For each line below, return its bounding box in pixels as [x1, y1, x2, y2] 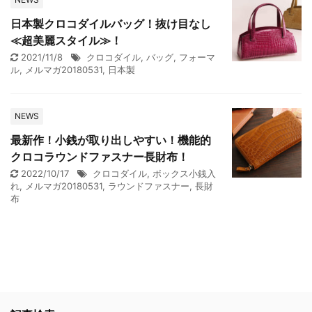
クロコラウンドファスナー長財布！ [10, 150, 189, 164]
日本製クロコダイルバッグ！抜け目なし [10, 17, 211, 31]
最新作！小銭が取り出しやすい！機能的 [10, 133, 211, 147]
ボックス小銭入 [153, 168, 216, 179]
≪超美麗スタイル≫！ [10, 33, 122, 47]
